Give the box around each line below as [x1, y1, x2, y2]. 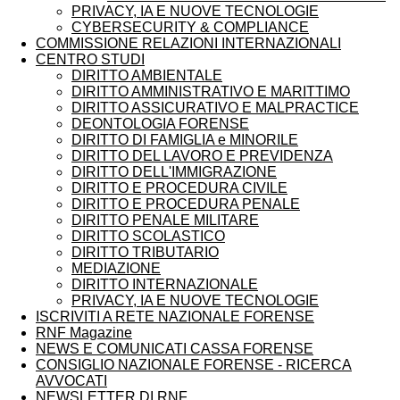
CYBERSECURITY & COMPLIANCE [71, 20, 309, 35]
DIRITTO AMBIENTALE [71, 68, 222, 83]
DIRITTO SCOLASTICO [71, 229, 225, 244]
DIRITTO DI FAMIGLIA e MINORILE [71, 132, 298, 147]
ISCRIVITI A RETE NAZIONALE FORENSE [36, 309, 314, 324]
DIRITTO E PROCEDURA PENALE [71, 196, 300, 212]
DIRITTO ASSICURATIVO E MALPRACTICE [71, 100, 359, 115]
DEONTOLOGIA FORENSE [71, 116, 249, 131]
